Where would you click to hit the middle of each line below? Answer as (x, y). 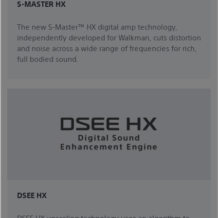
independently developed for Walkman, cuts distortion (109, 37)
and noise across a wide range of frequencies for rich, (107, 48)
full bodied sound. (48, 58)
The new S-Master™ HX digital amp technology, (97, 26)
